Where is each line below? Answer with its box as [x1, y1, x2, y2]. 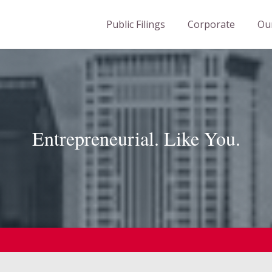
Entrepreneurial [32, 125, 154, 151]
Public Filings [106, 18, 165, 31]
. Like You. [154, 125, 240, 151]
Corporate [188, 18, 236, 31]
